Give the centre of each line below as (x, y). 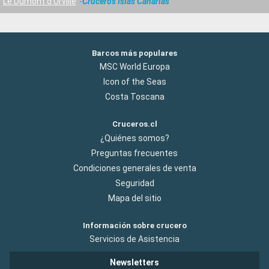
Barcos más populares (134, 53)
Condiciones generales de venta (134, 168)
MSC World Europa (134, 67)
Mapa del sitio (134, 198)
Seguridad (134, 183)
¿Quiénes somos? (134, 138)
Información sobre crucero (134, 225)
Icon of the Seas (134, 82)
